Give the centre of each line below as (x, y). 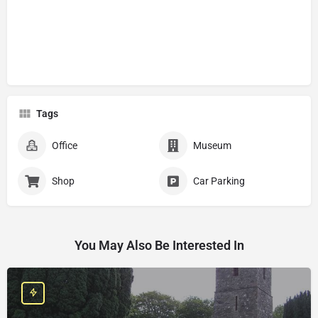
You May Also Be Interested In (159, 245)
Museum (212, 145)
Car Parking (219, 181)
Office (65, 145)
